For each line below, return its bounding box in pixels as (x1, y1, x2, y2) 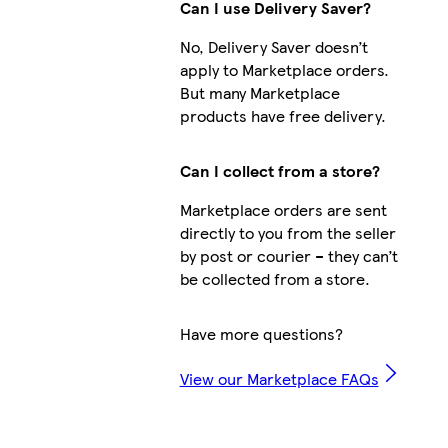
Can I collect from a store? (179, 159, 380, 183)
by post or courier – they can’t (179, 244, 398, 268)
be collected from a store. (179, 267, 370, 291)
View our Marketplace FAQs (179, 367, 379, 391)
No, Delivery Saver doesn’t (179, 35, 368, 59)
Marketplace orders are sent (179, 198, 387, 222)
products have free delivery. (179, 104, 386, 128)
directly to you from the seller (179, 221, 396, 245)
